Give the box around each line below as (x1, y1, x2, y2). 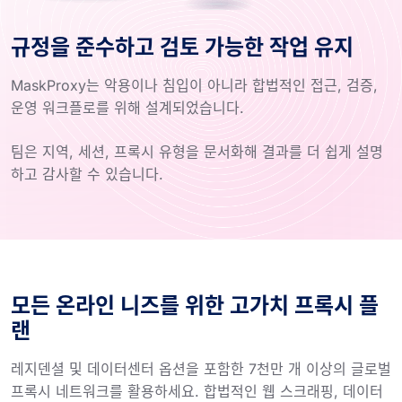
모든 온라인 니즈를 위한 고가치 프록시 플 (11, 292, 379, 319)
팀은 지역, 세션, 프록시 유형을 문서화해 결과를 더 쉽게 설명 (11, 142, 383, 161)
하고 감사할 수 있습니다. (11, 164, 163, 183)
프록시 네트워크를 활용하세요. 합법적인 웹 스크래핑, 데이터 (11, 381, 383, 400)
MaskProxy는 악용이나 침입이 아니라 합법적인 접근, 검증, (11, 75, 378, 94)
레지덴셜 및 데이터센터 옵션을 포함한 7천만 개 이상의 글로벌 (11, 359, 391, 378)
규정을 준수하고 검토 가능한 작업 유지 (11, 33, 354, 60)
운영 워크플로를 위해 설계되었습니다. (11, 98, 244, 117)
